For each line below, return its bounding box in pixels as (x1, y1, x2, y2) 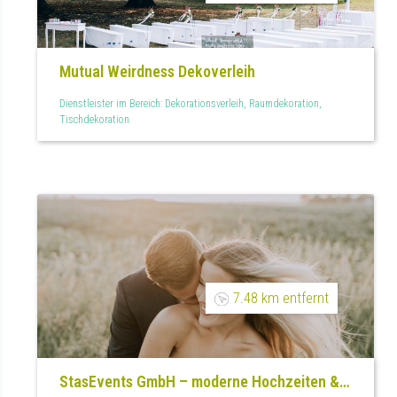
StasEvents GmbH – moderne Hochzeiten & (59, 371, 339, 391)
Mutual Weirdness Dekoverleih (59, 61, 255, 81)
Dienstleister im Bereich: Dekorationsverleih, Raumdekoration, (59, 97, 322, 111)
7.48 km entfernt (232, 288, 329, 307)
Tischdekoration (59, 113, 129, 127)
